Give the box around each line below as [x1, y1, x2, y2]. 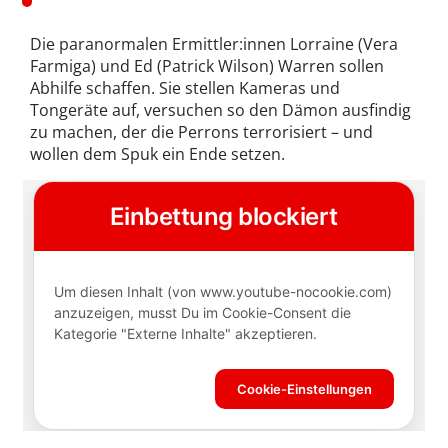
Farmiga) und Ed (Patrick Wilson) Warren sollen [30, 55, 384, 78]
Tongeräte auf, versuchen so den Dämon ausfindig [30, 99, 411, 122]
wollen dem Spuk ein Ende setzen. [30, 143, 285, 166]
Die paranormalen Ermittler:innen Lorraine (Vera [30, 33, 398, 56]
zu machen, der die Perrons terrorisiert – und [30, 121, 373, 144]
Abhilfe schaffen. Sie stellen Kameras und [30, 77, 340, 100]
